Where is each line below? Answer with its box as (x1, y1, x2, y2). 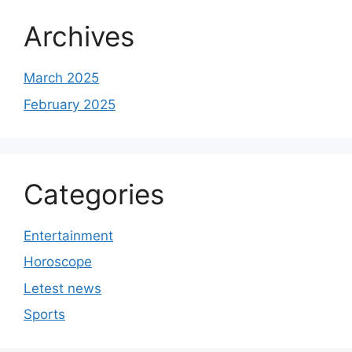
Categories (24, 177, 164, 211)
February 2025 (24, 96, 115, 112)
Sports (24, 306, 65, 323)
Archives (24, 20, 134, 53)
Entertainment (24, 227, 113, 244)
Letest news (24, 280, 101, 296)
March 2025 (24, 70, 99, 86)
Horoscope (24, 254, 92, 270)
